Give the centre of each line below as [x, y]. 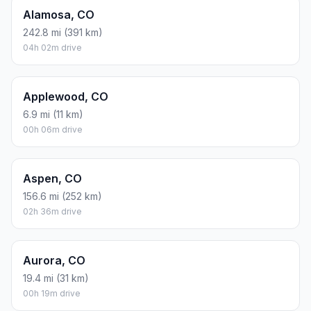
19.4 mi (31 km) [56, 278]
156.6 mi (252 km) [62, 196]
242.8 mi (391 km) [63, 33]
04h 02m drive [52, 48]
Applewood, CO [66, 97]
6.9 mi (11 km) [53, 115]
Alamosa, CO [59, 15]
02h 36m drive [52, 212]
